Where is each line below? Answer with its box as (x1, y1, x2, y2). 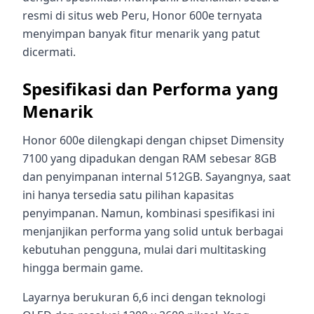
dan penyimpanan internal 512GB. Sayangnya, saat (22, 168, 291, 184)
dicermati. (22, 43, 76, 60)
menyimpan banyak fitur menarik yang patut (22, 25, 260, 41)
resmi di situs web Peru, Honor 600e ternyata (22, 7, 262, 23)
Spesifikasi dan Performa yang (22, 76, 278, 100)
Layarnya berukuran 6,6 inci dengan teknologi (22, 289, 266, 305)
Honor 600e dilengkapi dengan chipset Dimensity (22, 132, 284, 148)
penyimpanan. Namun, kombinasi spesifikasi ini (22, 205, 275, 221)
